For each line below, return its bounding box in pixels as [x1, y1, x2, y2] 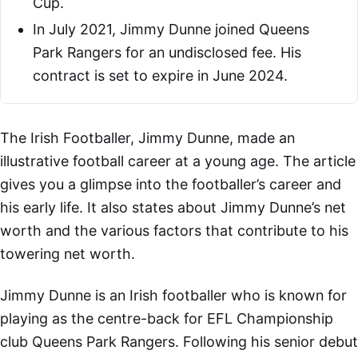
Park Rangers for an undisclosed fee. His [33, 43, 301, 61]
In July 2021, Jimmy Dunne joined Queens [33, 20, 309, 38]
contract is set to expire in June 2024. [33, 66, 288, 84]
